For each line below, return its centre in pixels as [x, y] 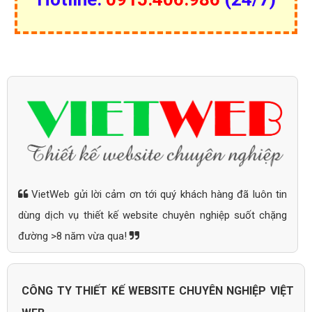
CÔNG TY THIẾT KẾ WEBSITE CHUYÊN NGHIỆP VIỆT [158, 291]
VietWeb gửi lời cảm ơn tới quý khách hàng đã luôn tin [157, 195]
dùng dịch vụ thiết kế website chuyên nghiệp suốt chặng [153, 216]
